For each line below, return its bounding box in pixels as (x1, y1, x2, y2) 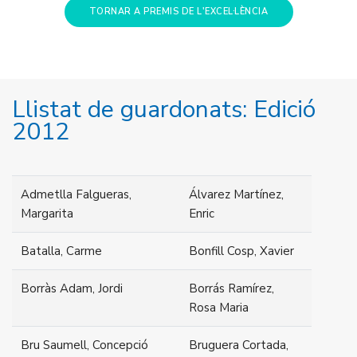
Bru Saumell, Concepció (21, 337, 149, 354)
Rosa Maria (189, 300, 249, 316)
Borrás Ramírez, (189, 280, 275, 297)
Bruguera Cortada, (189, 337, 289, 354)
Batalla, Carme (21, 243, 103, 260)
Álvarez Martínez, (189, 186, 284, 203)
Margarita (21, 206, 74, 222)
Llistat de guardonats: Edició (12, 93, 316, 127)
